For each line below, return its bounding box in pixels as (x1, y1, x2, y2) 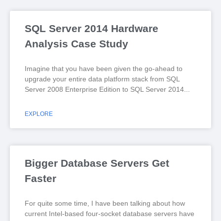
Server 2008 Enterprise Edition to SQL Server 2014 (25, 85, 184, 93)
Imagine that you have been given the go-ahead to (25, 65, 183, 73)
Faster (25, 173, 56, 184)
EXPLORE (25, 110, 53, 117)
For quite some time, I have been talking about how (25, 199, 185, 207)
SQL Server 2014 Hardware (25, 23, 158, 34)
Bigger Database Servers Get (25, 157, 169, 169)
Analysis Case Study (25, 38, 128, 49)
